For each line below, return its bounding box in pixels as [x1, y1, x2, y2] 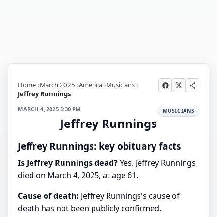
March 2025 [40, 80, 75, 89]
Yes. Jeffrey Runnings [118, 157, 196, 169]
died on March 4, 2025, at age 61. [18, 170, 138, 181]
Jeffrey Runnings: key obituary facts [18, 139, 182, 153]
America [79, 80, 102, 89]
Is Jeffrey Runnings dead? [18, 157, 118, 169]
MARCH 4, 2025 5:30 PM [18, 105, 81, 113]
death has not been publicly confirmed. [18, 203, 161, 214]
